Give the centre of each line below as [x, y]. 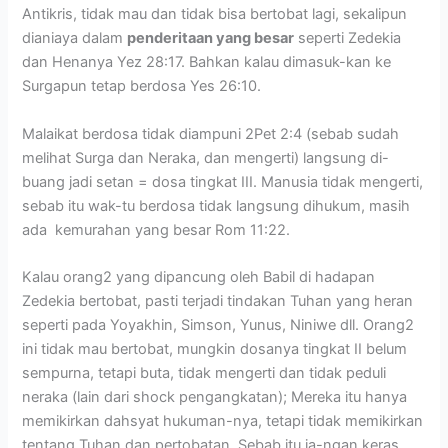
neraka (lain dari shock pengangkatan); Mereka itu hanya [215, 396]
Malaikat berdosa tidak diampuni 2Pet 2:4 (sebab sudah [211, 133]
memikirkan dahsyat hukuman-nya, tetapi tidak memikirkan [223, 420]
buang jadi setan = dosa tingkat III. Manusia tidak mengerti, [223, 181]
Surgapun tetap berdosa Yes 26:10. [142, 86]
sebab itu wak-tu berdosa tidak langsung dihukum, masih [216, 205]
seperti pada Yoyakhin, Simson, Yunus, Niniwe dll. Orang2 [218, 324]
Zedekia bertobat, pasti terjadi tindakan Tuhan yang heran [218, 300]
